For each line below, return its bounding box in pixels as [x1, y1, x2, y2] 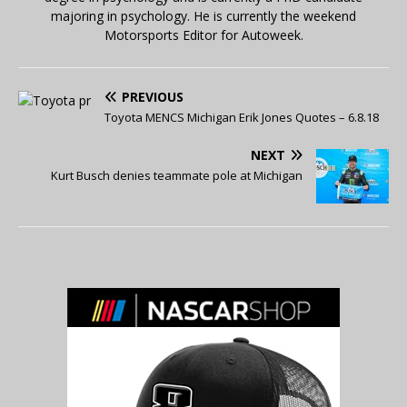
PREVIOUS [122, 88, 184, 106]
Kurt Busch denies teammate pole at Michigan [51, 167, 303, 184]
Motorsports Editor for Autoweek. [104, 26, 303, 45]
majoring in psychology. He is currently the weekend [51, 7, 356, 25]
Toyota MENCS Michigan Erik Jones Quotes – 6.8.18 [104, 109, 379, 126]
